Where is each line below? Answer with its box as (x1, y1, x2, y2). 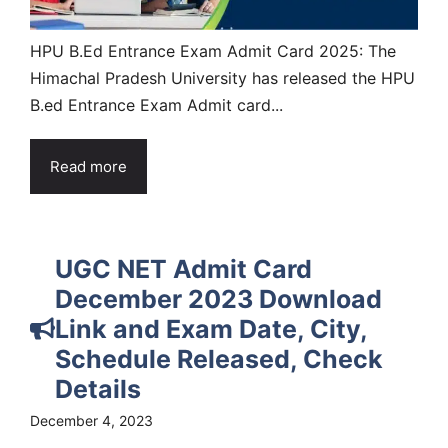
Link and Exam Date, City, (55, 313, 367, 344)
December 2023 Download (55, 283, 382, 314)
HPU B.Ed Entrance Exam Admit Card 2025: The (30, 40, 396, 61)
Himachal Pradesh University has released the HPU (30, 67, 415, 88)
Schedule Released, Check (55, 343, 383, 374)
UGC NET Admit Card (55, 253, 312, 284)
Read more (50, 156, 127, 176)
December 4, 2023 (30, 411, 153, 429)
